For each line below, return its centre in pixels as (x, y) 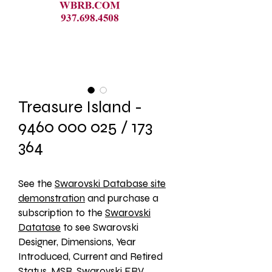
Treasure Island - (80, 107)
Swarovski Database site (110, 184)
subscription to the (62, 213)
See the (36, 184)
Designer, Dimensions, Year (77, 242)
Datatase (39, 227)
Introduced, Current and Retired (90, 257)
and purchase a (122, 198)
